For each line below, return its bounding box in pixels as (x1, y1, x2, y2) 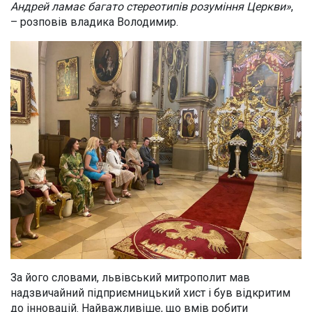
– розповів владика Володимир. (10, 15, 178, 29)
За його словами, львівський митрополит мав (10, 271, 250, 285)
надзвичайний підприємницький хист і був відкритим (10, 286, 290, 300)
